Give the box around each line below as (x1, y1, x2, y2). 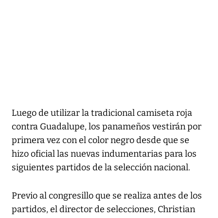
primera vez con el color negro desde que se (12, 134, 189, 145)
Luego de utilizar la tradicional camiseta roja (12, 107, 192, 118)
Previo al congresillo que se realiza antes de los (12, 190, 202, 201)
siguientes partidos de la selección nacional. (12, 162, 190, 173)
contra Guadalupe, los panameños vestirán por (12, 121, 201, 132)
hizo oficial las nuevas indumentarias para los (12, 148, 197, 159)
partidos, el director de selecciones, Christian (12, 203, 195, 215)
